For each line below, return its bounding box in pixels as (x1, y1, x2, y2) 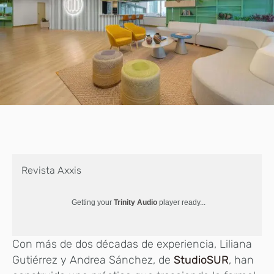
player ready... (157, 198, 206, 207)
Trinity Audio (114, 198, 157, 207)
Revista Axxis (21, 164, 81, 176)
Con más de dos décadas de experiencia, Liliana (12, 237, 252, 251)
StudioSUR (174, 253, 229, 267)
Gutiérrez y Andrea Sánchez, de (12, 253, 174, 267)
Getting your (72, 198, 114, 207)
